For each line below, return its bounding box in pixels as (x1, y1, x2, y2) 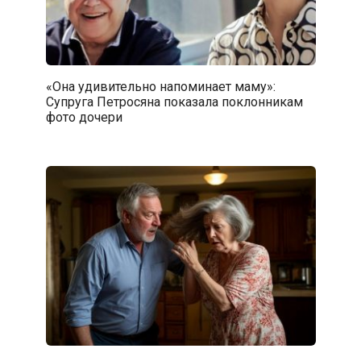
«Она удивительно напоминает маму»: (45, 78, 276, 94)
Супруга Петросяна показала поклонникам (45, 93, 303, 110)
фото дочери (45, 109, 122, 125)
